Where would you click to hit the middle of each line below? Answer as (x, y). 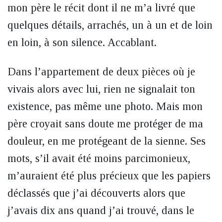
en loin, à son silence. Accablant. (82, 42)
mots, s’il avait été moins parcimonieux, (99, 158)
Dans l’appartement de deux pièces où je (101, 72)
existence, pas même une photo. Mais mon (105, 106)
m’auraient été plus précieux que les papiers (109, 176)
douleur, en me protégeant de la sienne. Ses (107, 141)
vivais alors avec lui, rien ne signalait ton (101, 89)
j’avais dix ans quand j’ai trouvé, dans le (101, 210)
